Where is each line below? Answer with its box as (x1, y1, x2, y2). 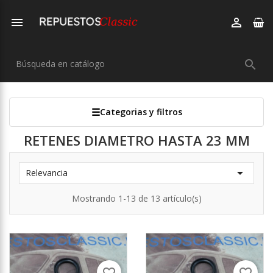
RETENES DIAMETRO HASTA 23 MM (23, 131, 250, 149)
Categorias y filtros (99, 106, 182, 118)
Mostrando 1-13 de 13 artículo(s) (71, 193, 202, 204)
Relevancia (26, 167, 68, 179)
